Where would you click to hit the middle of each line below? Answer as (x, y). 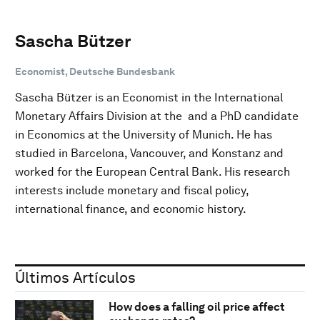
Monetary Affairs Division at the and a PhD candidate (157, 116)
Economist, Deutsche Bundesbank (95, 71)
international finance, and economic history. (131, 209)
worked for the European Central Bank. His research (152, 171)
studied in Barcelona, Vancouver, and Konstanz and (149, 153)
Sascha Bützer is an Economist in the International (149, 97)
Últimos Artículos (75, 277)
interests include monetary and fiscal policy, (132, 190)
